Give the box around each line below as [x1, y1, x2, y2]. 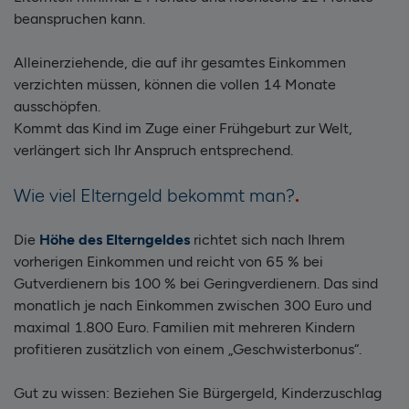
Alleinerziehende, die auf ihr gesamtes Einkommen [14, 53, 346, 71]
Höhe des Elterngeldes [39, 230, 190, 248]
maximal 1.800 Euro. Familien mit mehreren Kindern [14, 318, 355, 336]
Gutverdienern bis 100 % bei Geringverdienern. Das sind [14, 274, 378, 292]
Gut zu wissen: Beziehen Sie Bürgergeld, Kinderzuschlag [14, 383, 382, 402]
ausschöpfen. [14, 97, 100, 115]
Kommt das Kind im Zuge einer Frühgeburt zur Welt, [14, 119, 352, 137]
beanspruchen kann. [14, 9, 145, 27]
